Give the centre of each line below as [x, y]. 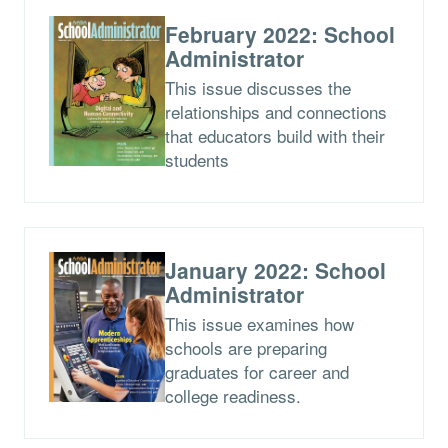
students [196, 159]
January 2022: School [275, 269]
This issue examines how [259, 323]
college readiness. [232, 395]
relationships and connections [275, 111]
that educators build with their [274, 135]
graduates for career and [256, 371]
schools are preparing [245, 347]
